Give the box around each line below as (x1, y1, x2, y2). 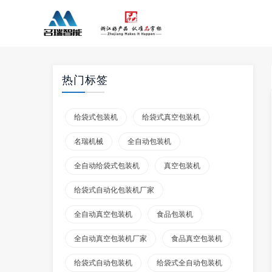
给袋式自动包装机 (74, 259, 132, 267)
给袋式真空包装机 (142, 113, 200, 121)
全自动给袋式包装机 (74, 161, 140, 170)
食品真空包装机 (171, 234, 222, 243)
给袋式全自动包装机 (157, 259, 222, 267)
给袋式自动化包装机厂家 (74, 186, 154, 194)
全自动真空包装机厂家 (74, 234, 147, 243)
